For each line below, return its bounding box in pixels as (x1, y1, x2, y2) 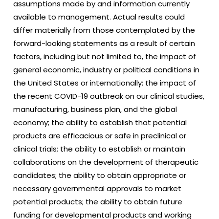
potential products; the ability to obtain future (13, 196, 182, 207)
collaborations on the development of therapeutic (13, 156, 198, 167)
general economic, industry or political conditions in (13, 64, 199, 75)
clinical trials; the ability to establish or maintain (13, 143, 185, 154)
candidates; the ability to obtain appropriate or (13, 170, 186, 180)
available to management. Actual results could (13, 11, 185, 22)
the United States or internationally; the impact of (13, 77, 196, 88)
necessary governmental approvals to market (13, 183, 181, 194)
